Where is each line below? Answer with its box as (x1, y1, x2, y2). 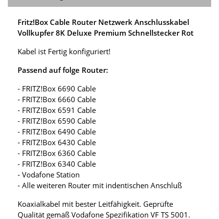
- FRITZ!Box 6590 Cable (18, 115, 96, 126)
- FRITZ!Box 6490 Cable (18, 126, 96, 136)
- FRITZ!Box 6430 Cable (18, 137, 96, 147)
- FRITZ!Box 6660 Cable (18, 94, 96, 104)
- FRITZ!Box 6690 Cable (18, 83, 96, 93)
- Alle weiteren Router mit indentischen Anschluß (18, 180, 182, 190)
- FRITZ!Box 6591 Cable (18, 105, 96, 115)
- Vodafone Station (18, 169, 80, 179)
